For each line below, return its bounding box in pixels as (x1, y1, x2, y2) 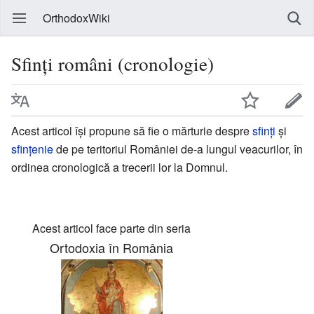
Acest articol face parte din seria (32, 220, 191, 237)
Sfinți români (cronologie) (11, 50, 214, 76)
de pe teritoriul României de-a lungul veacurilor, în (53, 140, 303, 157)
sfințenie (11, 140, 53, 157)
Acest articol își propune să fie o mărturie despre (11, 122, 252, 139)
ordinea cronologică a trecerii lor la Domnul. (11, 158, 228, 175)
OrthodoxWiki (43, 10, 110, 26)
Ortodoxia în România (50, 238, 173, 257)
